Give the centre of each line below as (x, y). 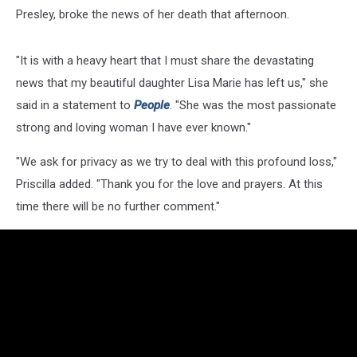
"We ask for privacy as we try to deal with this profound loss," (177, 161)
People (152, 105)
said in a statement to (75, 105)
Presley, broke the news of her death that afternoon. (153, 14)
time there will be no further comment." (118, 206)
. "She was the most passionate (253, 105)
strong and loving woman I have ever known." (133, 127)
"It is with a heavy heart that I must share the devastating (165, 60)
